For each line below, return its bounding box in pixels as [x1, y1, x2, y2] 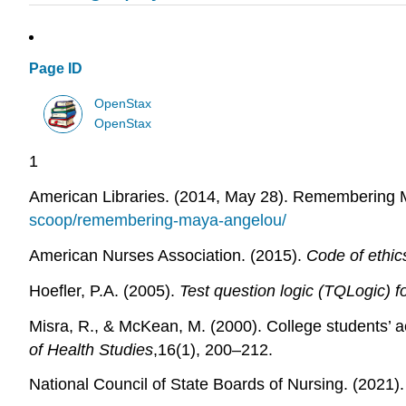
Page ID [29, 61, 82, 77]
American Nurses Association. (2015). [29, 246, 306, 265]
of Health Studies [29, 340, 153, 359]
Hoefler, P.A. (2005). [29, 281, 179, 300]
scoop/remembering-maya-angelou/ [29, 211, 286, 230]
